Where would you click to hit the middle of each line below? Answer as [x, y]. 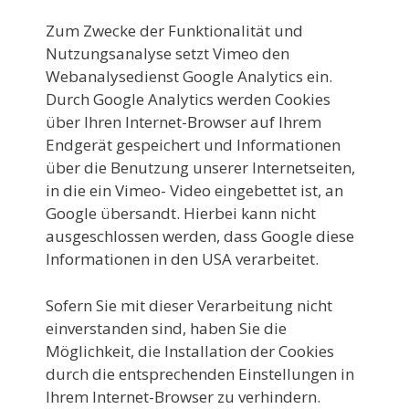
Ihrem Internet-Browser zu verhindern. [183, 396]
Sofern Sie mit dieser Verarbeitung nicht [189, 305]
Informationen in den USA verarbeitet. [182, 259]
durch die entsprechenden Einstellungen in [200, 373]
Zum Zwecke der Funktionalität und [174, 31]
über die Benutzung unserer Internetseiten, [200, 168]
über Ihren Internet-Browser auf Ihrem [184, 122]
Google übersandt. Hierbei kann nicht [181, 213]
